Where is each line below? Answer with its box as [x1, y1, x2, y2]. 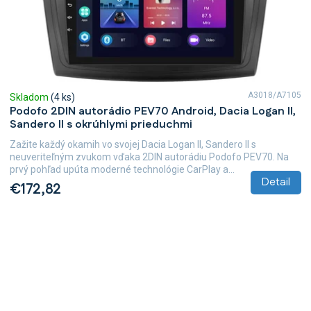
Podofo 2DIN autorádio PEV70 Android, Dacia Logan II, [10, 103, 296, 119]
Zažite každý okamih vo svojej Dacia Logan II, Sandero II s [10, 138, 256, 150]
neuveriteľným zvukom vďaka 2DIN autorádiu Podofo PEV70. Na [10, 151, 289, 162]
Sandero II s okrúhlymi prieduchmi [10, 116, 192, 133]
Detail [262, 174, 290, 190]
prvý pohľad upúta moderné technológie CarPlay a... [10, 163, 235, 175]
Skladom [10, 91, 51, 103]
